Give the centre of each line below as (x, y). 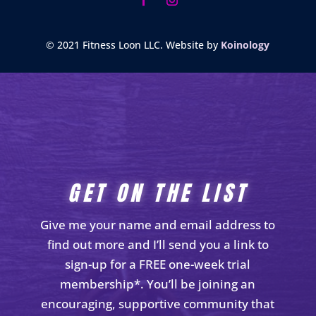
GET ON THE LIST (158, 193)
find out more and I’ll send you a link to (158, 244)
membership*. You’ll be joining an (158, 284)
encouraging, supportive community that (158, 303)
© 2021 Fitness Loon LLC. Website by (134, 44)
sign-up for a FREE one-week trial (158, 264)
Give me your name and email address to (158, 224)
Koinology (245, 44)
